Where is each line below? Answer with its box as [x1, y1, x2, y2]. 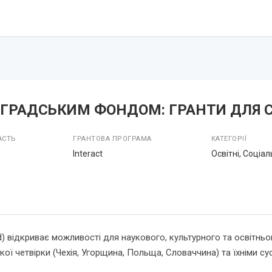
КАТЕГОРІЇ [211, 135, 247, 143]
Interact [73, 149, 103, 158]
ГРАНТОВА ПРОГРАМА [73, 135, 152, 143]
